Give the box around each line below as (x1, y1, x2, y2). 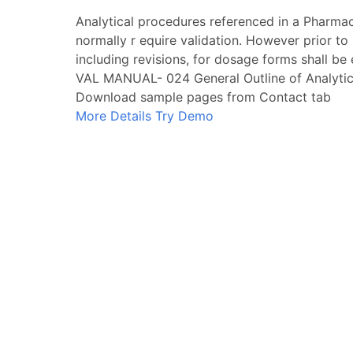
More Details (76, 108, 151, 124)
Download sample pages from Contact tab (76, 89, 331, 105)
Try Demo (155, 108, 214, 124)
